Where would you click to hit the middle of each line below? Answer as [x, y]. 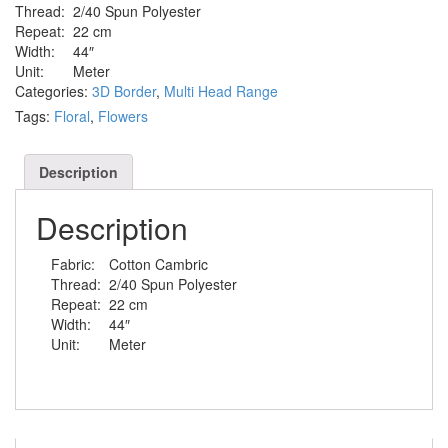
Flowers [123, 116]
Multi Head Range [221, 91]
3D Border [124, 91]
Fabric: [73, 264]
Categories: [53, 91]
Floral [72, 116]
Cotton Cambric [158, 264]
